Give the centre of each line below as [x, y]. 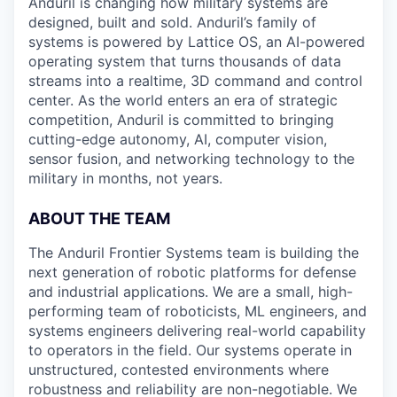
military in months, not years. [125, 178]
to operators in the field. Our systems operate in [190, 350]
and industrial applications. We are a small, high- [191, 292]
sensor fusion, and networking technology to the [191, 159]
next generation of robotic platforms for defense [192, 272]
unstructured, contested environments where [179, 370]
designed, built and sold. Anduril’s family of [172, 22]
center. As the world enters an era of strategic [183, 100]
